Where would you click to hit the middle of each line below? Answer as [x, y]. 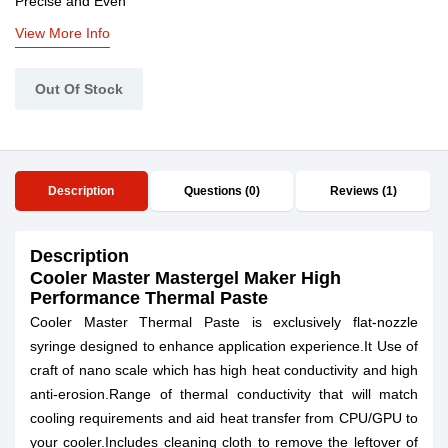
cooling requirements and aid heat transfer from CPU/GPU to [224, 418]
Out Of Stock [79, 89]
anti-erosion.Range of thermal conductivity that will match [224, 394]
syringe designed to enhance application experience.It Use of [224, 346]
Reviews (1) [363, 191]
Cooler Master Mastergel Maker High [185, 278]
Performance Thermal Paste [149, 298]
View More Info [62, 33]
